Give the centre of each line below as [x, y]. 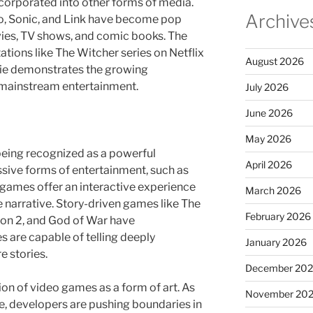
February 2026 [278, 216]
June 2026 [269, 112]
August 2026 [274, 61]
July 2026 [267, 87]
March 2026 [273, 190]
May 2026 [268, 138]
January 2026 [276, 242]
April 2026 [268, 164]
